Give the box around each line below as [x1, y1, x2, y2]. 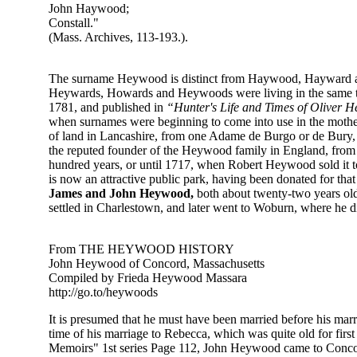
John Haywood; [49, 2, 129, 16]
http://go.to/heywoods [49, 285, 158, 300]
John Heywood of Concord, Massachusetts [49, 257, 265, 271]
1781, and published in [49, 100, 167, 115]
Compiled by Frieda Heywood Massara [49, 271, 247, 285]
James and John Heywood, [49, 186, 194, 201]
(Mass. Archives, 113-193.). [49, 30, 188, 45]
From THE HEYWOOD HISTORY [49, 242, 234, 257]
